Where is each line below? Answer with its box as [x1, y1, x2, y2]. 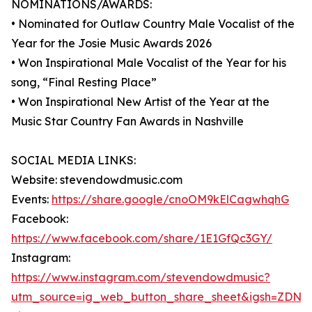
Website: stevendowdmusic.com [11, 173, 182, 187]
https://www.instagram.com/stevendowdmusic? [11, 270, 270, 285]
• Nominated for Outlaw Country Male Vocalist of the [11, 17, 295, 31]
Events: [11, 192, 52, 207]
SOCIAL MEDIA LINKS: [11, 153, 136, 168]
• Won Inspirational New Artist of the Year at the [11, 95, 270, 109]
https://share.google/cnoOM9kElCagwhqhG [52, 192, 289, 207]
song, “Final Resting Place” [11, 75, 157, 90]
